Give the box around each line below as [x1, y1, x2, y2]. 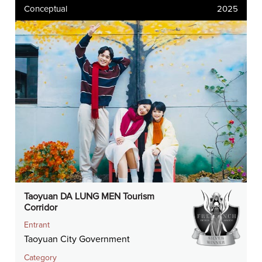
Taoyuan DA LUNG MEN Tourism [24, 191, 155, 201]
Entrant [24, 220, 50, 229]
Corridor [24, 202, 58, 212]
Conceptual [24, 4, 68, 13]
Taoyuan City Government [24, 234, 130, 244]
